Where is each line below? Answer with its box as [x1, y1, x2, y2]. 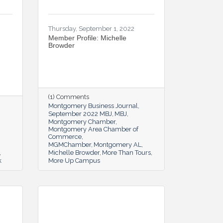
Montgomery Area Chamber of [48, 125, 138, 133]
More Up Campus [48, 156, 100, 164]
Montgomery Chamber [48, 117, 115, 125]
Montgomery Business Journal [48, 102, 138, 110]
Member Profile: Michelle [48, 33, 126, 42]
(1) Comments [48, 93, 89, 101]
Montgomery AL [94, 140, 141, 148]
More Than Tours [102, 148, 151, 156]
